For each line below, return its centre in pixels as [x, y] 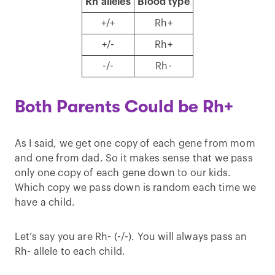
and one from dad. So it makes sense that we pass [134, 158]
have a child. [45, 203]
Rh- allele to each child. [70, 252]
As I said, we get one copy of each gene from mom [135, 144]
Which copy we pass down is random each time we [136, 188]
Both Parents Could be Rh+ [124, 107]
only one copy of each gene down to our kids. [123, 173]
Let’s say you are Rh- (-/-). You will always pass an [131, 237]
